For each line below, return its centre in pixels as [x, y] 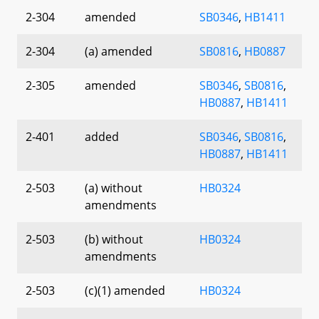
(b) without [114, 239]
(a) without [114, 188]
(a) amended [119, 51]
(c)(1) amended [125, 290]
